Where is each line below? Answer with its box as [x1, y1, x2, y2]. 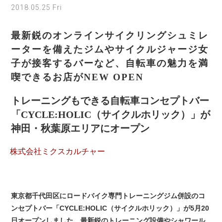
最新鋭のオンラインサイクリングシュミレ [11, 30, 209, 41]
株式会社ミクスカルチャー [10, 147, 105, 156]
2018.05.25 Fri [11, 3, 62, 11]
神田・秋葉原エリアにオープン [11, 122, 150, 134]
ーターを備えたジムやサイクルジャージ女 [11, 44, 209, 55]
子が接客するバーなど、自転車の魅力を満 [11, 57, 209, 68]
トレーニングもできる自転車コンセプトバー [11, 95, 210, 106]
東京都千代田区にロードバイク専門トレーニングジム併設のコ [11, 191, 206, 200]
